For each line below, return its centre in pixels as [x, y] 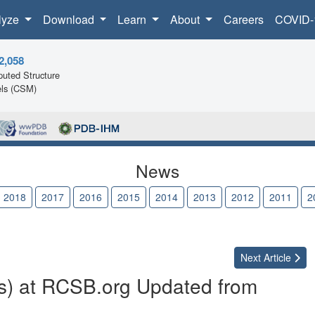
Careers [243, 19]
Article [277, 258]
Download [70, 19]
